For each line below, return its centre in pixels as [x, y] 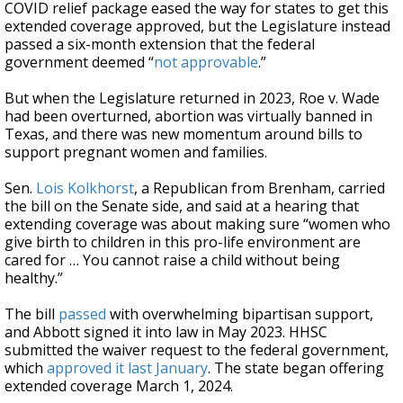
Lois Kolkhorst [85, 188]
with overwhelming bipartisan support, [240, 314]
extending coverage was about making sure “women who [197, 224]
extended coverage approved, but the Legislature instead [197, 26]
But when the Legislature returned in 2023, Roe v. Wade [192, 98]
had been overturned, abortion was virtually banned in [188, 116]
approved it [85, 368]
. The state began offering [296, 368]
